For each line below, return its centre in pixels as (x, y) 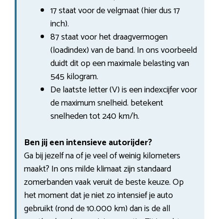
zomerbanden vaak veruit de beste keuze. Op (104, 182)
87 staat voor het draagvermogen (109, 37)
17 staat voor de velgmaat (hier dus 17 (115, 11)
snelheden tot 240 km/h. (95, 116)
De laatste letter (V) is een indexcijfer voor (124, 90)
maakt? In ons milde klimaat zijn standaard (98, 169)
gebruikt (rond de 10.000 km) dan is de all (97, 208)
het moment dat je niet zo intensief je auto (99, 195)
